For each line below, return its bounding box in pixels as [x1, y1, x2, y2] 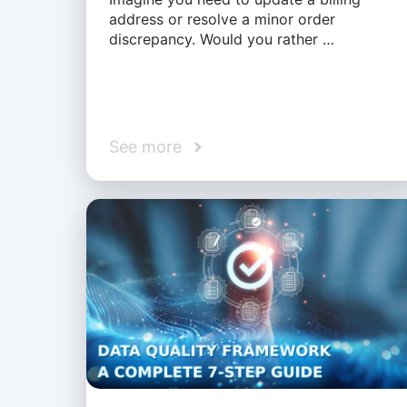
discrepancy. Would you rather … [108, 30, 334, 49]
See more [108, 137, 182, 157]
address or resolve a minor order [108, 10, 335, 29]
